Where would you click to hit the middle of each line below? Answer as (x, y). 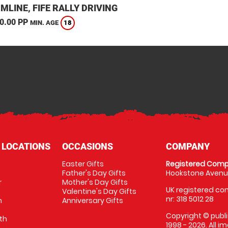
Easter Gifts (83, 164)
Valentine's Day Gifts (99, 191)
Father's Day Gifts (94, 173)
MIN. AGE (44, 23)
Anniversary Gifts (92, 201)
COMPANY (188, 146)
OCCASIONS (87, 146)
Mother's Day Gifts (95, 182)
